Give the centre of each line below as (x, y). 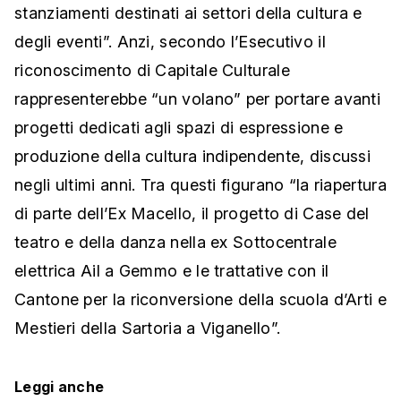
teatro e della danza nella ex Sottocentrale (175, 243)
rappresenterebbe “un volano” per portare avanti (198, 99)
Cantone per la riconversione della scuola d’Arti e (200, 300)
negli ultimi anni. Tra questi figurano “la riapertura (200, 185)
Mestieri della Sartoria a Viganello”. (148, 328)
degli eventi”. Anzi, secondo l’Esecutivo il (170, 42)
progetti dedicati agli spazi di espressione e (179, 128)
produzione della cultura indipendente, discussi (193, 157)
